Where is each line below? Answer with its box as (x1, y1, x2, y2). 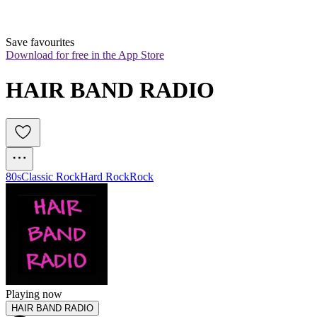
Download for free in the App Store (6, 49, 164, 62)
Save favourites (6, 36, 74, 49)
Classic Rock (21, 171, 80, 183)
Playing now (6, 288, 62, 301)
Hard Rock (80, 171, 129, 183)
